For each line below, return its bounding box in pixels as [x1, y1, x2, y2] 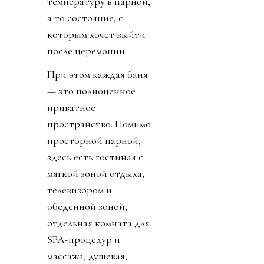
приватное [47, 101, 95, 114]
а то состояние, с [47, 11, 123, 25]
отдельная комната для [47, 216, 150, 230]
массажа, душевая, [47, 249, 127, 263]
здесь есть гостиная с [47, 150, 143, 164]
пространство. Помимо [47, 117, 151, 131]
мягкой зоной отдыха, [47, 167, 144, 180]
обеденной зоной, [47, 200, 127, 213]
